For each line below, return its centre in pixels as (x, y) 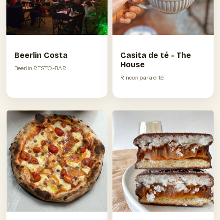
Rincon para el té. (142, 78)
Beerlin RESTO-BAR (40, 68)
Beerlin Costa (41, 55)
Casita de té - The (156, 55)
